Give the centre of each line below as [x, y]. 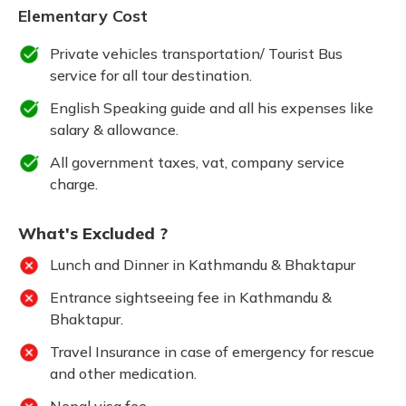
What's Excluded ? [93, 233]
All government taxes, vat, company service [197, 162]
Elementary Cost [83, 16]
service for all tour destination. [151, 75]
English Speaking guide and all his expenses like [212, 108]
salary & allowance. [114, 130]
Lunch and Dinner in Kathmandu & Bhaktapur [203, 265]
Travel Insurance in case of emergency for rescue [212, 352]
